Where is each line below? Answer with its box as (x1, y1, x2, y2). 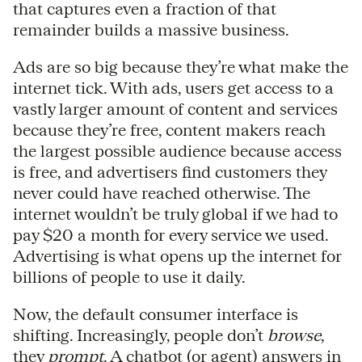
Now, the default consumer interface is (13, 304, 298, 323)
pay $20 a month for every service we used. (13, 225, 328, 244)
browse (267, 325, 321, 344)
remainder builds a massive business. (13, 19, 289, 39)
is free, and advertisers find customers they (13, 162, 326, 181)
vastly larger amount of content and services (13, 99, 338, 118)
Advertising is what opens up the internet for (13, 246, 342, 265)
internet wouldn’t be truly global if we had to (13, 204, 338, 223)
